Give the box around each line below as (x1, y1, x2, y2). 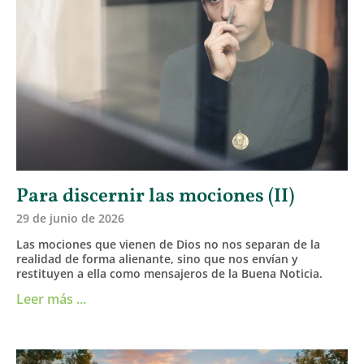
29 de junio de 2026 (16, 210, 124, 227)
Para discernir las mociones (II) (16, 183, 294, 211)
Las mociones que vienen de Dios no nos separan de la (16, 236, 320, 253)
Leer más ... (16, 290, 86, 309)
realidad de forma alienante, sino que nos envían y (16, 251, 298, 267)
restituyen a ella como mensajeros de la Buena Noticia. (16, 266, 323, 282)
